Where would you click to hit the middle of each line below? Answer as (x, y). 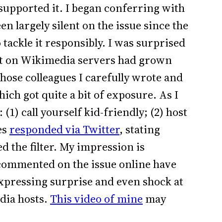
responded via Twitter (64, 130)
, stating (140, 130)
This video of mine (96, 199)
